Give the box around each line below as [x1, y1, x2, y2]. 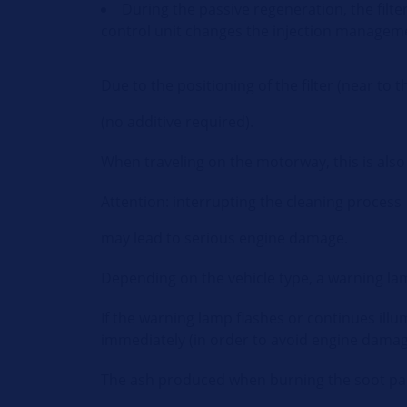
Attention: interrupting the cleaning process [101, 192, 402, 212]
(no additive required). [101, 112, 254, 132]
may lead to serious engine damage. [101, 228, 349, 248]
